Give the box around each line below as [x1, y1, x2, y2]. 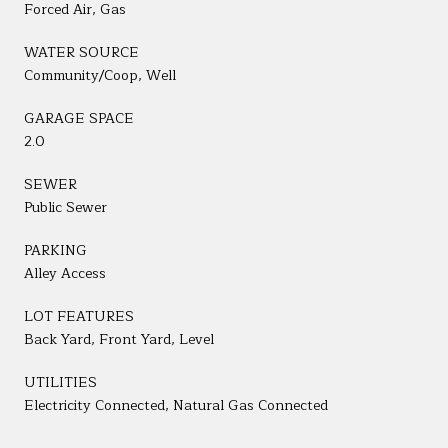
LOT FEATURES [24, 304, 134, 328]
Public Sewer [24, 195, 107, 219]
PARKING [24, 238, 87, 262]
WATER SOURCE [24, 40, 139, 64]
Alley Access [24, 261, 106, 285]
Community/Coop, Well [24, 63, 176, 87]
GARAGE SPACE [24, 106, 134, 130]
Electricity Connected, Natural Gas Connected [24, 393, 328, 417]
